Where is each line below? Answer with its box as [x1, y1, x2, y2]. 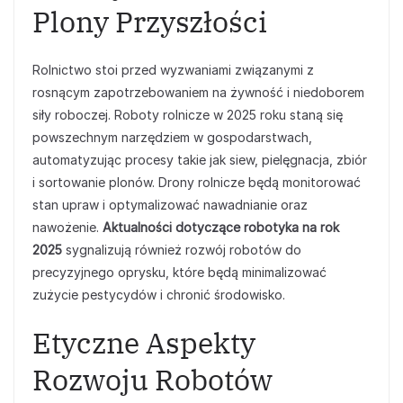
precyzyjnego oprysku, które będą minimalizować [32, 264, 327, 280]
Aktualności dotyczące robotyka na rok [103, 219, 339, 235]
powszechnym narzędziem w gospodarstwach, [32, 130, 312, 145]
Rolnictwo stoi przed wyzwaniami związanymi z [32, 62, 314, 77]
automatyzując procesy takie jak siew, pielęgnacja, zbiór [32, 152, 367, 167]
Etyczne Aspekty [32, 324, 255, 362]
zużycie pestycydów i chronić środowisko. [32, 287, 285, 302]
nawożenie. [32, 219, 103, 235]
